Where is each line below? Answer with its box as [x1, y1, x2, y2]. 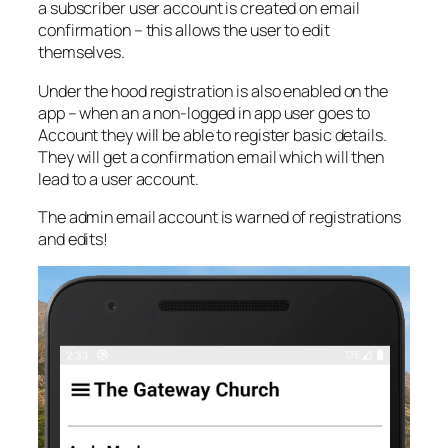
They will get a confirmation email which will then [38, 145, 384, 168]
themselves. [38, 41, 125, 64]
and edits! [38, 227, 109, 250]
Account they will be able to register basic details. [38, 123, 387, 146]
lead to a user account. [38, 167, 199, 190]
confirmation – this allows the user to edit [38, 19, 330, 42]
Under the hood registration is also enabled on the [38, 79, 388, 102]
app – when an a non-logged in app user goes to [38, 101, 371, 124]
